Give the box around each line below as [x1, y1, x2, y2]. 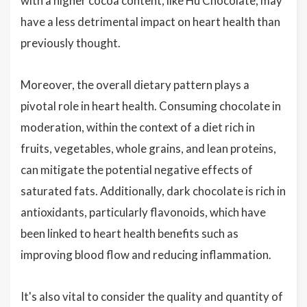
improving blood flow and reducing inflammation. [21, 247, 271, 262]
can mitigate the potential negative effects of [21, 162, 253, 177]
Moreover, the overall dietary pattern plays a [21, 77, 249, 92]
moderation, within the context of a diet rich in [21, 120, 255, 134]
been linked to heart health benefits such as [21, 226, 238, 241]
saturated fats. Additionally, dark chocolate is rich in [21, 184, 286, 198]
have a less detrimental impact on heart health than [21, 14, 280, 29]
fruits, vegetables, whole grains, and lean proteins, [21, 141, 276, 156]
